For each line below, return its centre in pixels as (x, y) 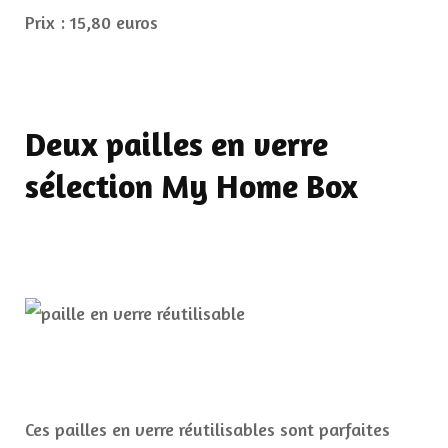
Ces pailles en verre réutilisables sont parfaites (207, 429)
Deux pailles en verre (176, 144)
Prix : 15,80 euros (91, 22)
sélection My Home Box (191, 186)
